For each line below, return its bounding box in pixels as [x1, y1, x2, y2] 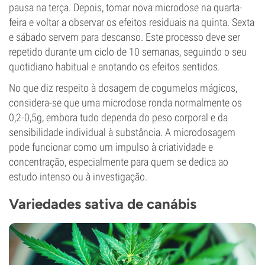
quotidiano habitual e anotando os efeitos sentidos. [9, 60, 220, 73]
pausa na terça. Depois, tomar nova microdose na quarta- [9, 1, 243, 14]
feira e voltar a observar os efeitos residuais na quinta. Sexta [9, 16, 254, 28]
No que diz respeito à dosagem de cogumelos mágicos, [9, 82, 237, 94]
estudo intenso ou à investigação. [9, 170, 147, 183]
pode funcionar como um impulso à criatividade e [9, 141, 213, 153]
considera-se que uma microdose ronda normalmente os [9, 96, 242, 109]
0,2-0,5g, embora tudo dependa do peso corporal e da [9, 111, 228, 124]
